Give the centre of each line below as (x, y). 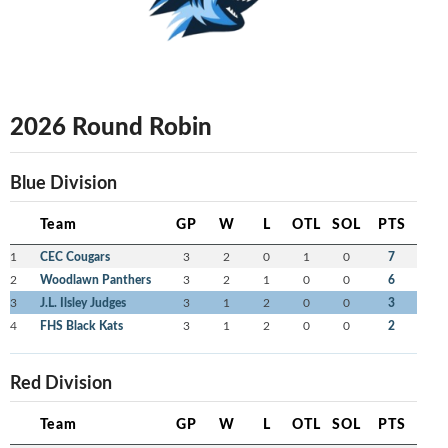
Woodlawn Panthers (95, 280)
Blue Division (63, 182)
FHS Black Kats (81, 326)
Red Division (60, 382)
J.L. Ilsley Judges (82, 303)
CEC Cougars (74, 257)
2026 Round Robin (110, 125)
